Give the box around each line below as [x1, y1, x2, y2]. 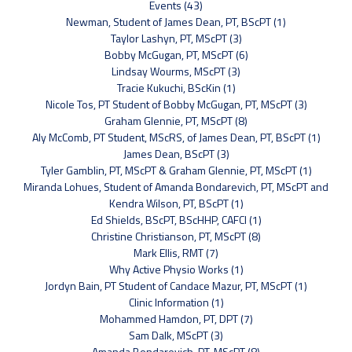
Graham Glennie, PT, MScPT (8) [104, 112, 247, 130]
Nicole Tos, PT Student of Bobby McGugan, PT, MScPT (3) [45, 96, 307, 113]
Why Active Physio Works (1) [108, 261, 244, 278]
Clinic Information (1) [128, 294, 224, 311]
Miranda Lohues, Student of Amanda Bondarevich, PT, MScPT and [24, 178, 328, 196]
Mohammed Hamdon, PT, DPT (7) [99, 310, 253, 328]
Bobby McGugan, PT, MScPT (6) [104, 46, 248, 64]
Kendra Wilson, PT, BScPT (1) [108, 195, 244, 212]
